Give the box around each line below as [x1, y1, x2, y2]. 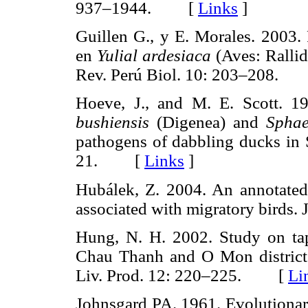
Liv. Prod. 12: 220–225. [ [76, 265, 288, 285]
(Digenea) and [157, 113, 266, 132]
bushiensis [76, 113, 157, 132]
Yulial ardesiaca [97, 46, 216, 65]
